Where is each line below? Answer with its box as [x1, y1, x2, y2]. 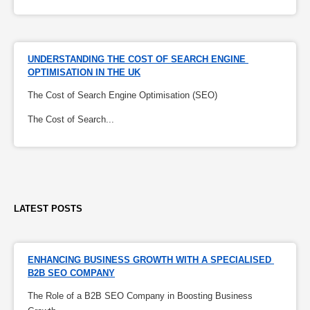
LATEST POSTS [14, 203, 82, 215]
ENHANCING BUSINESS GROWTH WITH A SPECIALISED [28, 255, 271, 266]
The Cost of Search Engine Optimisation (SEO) [28, 90, 217, 101]
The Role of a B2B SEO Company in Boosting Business [28, 291, 253, 302]
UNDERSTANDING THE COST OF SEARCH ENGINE [28, 54, 246, 65]
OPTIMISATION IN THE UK [28, 67, 140, 78]
